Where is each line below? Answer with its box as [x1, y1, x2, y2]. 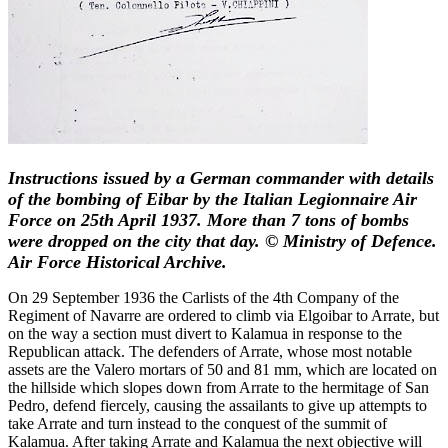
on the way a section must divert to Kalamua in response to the [8, 324, 402, 342]
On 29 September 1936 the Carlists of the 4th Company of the [8, 288, 399, 306]
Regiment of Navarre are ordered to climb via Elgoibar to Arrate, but [8, 306, 439, 324]
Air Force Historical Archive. [8, 251, 227, 272]
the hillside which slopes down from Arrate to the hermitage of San [8, 378, 429, 396]
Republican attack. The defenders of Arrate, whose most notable [8, 342, 412, 360]
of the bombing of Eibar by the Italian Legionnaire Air [8, 188, 417, 209]
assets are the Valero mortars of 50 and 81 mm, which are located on [8, 360, 437, 378]
